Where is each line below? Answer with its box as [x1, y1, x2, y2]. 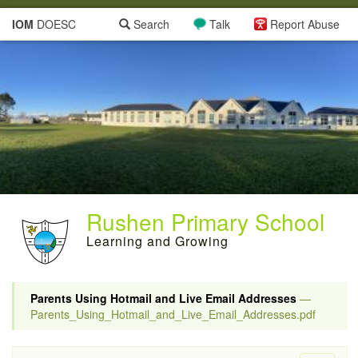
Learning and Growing [86, 232, 229, 250]
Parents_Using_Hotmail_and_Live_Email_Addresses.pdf [30, 306, 316, 322]
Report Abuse [270, 16, 340, 32]
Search [130, 16, 169, 32]
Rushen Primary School [86, 205, 324, 237]
